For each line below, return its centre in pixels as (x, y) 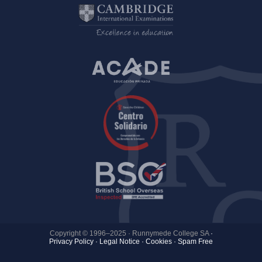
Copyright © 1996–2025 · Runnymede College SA (129, 234)
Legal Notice (120, 242)
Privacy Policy (71, 242)
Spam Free (195, 242)
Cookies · (161, 242)
